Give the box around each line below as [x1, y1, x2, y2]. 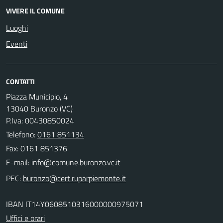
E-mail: [6, 156, 29, 168]
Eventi [6, 38, 27, 50]
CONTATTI [6, 76, 35, 87]
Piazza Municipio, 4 [6, 91, 68, 103]
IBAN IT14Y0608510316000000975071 [6, 198, 143, 210]
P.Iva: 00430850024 [6, 114, 74, 126]
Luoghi [6, 22, 28, 34]
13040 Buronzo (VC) [6, 103, 73, 114]
